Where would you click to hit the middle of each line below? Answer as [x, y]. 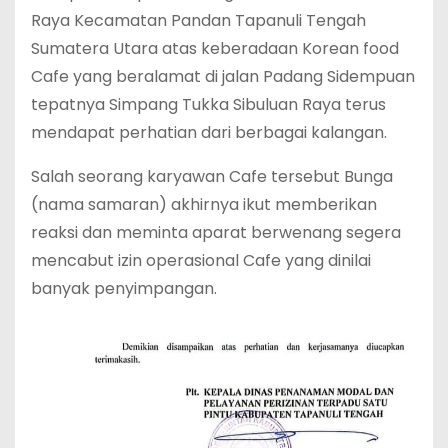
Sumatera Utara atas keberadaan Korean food [215, 49]
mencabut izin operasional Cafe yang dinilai [201, 261]
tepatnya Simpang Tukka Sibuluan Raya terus [208, 105]
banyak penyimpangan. [124, 289]
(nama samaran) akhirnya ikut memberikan [204, 205]
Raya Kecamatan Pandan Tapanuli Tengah [198, 21]
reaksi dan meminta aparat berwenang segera [216, 233]
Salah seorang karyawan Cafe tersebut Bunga [212, 177]
